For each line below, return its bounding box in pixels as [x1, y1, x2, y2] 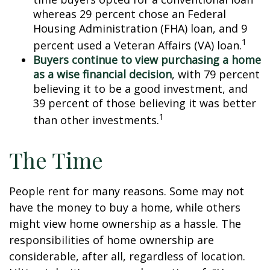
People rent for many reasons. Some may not [9, 184, 244, 198]
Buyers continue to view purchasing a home [33, 52, 261, 67]
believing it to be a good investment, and [33, 81, 248, 96]
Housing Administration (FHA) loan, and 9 [33, 21, 247, 36]
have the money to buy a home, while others [9, 200, 240, 215]
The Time [9, 145, 103, 174]
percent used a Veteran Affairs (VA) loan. [33, 38, 242, 52]
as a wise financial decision [33, 67, 172, 81]
